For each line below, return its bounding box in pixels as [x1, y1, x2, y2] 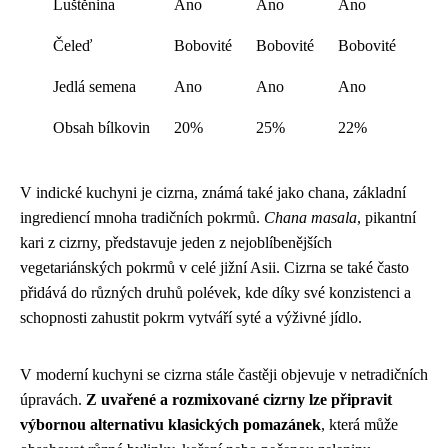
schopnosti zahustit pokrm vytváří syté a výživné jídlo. [20, 309, 362, 326]
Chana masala [264, 209, 357, 226]
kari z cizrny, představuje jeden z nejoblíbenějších [20, 234, 332, 251]
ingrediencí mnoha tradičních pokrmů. [20, 209, 264, 226]
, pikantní [357, 209, 416, 226]
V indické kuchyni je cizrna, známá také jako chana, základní [20, 184, 406, 201]
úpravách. [20, 391, 86, 408]
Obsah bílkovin [52, 119, 150, 136]
